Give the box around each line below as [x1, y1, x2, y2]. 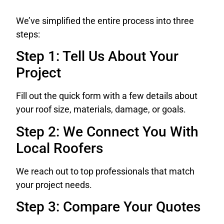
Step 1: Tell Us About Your [16, 48, 178, 65]
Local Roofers [16, 139, 103, 156]
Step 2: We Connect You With [16, 123, 198, 140]
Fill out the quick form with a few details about [16, 90, 197, 101]
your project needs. [16, 179, 92, 190]
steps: [16, 29, 40, 40]
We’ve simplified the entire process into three [16, 15, 194, 26]
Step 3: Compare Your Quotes [16, 198, 200, 215]
